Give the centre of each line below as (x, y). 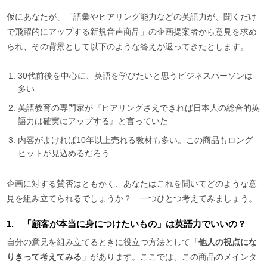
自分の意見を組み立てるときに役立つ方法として (99, 242)
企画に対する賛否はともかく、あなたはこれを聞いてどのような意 (132, 183)
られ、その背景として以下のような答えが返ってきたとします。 (128, 46)
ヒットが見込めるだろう (64, 153)
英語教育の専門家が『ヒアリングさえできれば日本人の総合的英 (139, 108)
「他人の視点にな (224, 242)
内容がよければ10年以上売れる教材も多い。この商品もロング (136, 140)
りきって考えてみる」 (49, 257)
